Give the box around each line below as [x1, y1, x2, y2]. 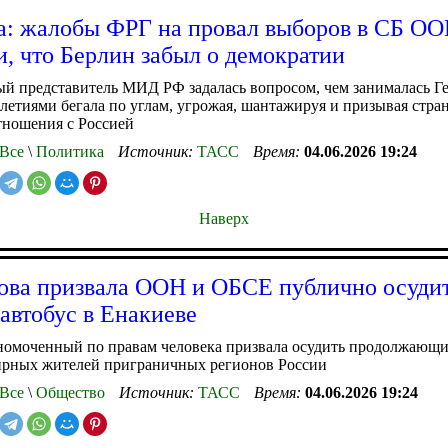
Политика [32, 142, 104, 160]
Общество [32, 383, 105, 401]
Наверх [199, 209, 249, 227]
